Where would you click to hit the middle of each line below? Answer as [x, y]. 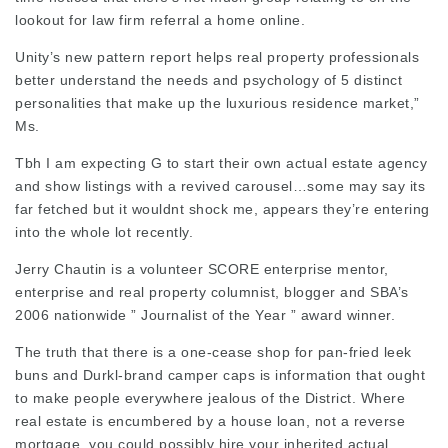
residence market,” [353, 103]
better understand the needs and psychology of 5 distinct [208, 80]
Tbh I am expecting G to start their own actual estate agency [221, 163]
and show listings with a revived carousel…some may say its [220, 186]
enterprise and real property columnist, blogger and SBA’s [212, 292]
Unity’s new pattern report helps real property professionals [217, 57]
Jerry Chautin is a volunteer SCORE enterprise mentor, [202, 269]
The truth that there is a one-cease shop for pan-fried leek [213, 352]
